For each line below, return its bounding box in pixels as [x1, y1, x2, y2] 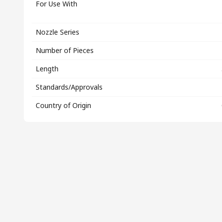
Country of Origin [36, 101, 91, 110]
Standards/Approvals [36, 82, 103, 92]
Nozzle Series [36, 27, 79, 37]
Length [36, 64, 58, 73]
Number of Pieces [36, 46, 94, 55]
